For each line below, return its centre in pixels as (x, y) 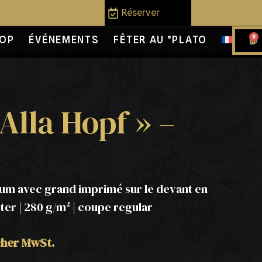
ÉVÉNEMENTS (64, 40)
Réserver (140, 13)
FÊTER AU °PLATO (160, 40)
